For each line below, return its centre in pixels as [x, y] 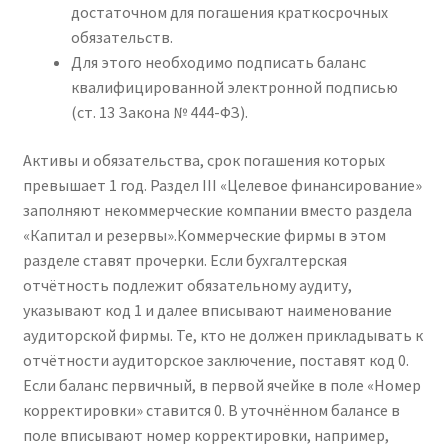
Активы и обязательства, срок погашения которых [203, 159]
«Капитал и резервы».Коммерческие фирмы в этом [204, 234]
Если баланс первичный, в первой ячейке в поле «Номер [221, 384]
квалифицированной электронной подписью [234, 87]
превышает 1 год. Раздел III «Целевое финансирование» [222, 184]
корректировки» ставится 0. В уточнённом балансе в [211, 409]
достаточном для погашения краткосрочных [229, 12]
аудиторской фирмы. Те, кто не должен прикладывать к [222, 334]
